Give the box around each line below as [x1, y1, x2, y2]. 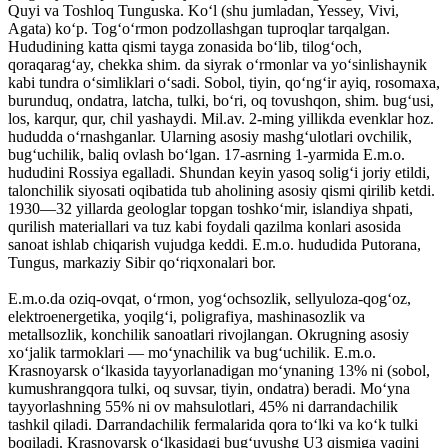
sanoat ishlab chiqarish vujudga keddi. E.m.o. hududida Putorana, [8, 235, 421, 253]
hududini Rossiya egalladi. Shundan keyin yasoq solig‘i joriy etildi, [8, 163, 430, 181]
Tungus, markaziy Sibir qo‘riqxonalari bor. [8, 253, 276, 271]
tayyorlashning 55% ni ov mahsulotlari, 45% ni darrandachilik [8, 397, 398, 415]
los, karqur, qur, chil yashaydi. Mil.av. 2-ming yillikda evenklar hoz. [8, 109, 434, 127]
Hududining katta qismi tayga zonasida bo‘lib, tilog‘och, [8, 37, 362, 55]
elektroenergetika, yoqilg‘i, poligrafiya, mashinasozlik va [8, 307, 365, 325]
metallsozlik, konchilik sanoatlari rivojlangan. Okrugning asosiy [8, 325, 409, 343]
